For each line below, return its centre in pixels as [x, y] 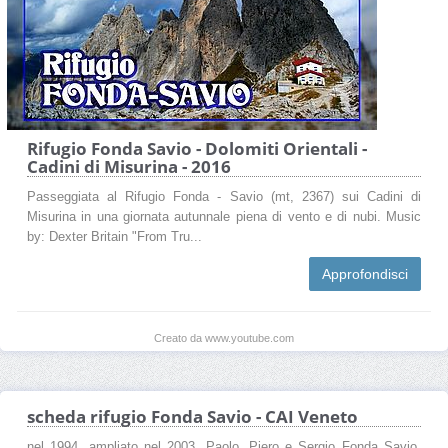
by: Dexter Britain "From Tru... [114, 236]
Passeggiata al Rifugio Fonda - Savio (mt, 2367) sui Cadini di [224, 196]
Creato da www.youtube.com [224, 337]
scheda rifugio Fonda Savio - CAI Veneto [192, 416]
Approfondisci [365, 273]
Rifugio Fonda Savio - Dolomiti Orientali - [197, 148]
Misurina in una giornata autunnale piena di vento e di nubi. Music [224, 216]
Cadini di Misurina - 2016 [129, 166]
